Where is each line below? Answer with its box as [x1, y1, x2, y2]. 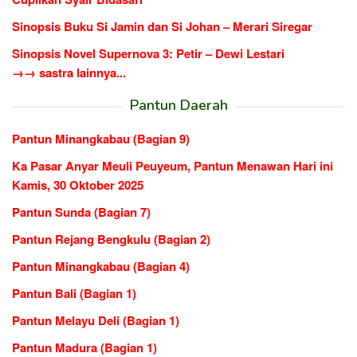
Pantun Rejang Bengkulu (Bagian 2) [12, 229, 210, 248]
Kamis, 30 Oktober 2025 [12, 175, 143, 194]
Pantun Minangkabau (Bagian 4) [12, 257, 190, 275]
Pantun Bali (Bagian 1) [12, 284, 136, 302]
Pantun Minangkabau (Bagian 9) [12, 129, 190, 147]
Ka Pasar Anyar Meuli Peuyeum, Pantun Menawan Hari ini [12, 156, 333, 175]
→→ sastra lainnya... [12, 63, 126, 81]
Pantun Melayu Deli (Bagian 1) [12, 311, 179, 329]
